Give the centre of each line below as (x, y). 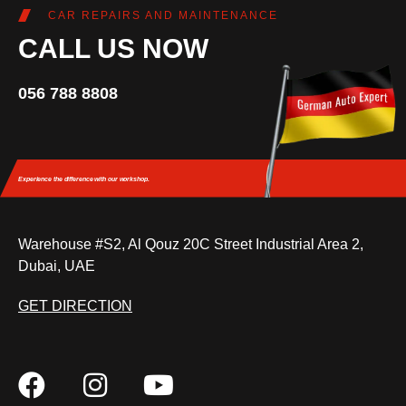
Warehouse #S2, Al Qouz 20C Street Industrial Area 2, (191, 245)
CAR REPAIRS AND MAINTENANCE (163, 16)
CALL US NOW (113, 49)
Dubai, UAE (57, 266)
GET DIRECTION (75, 306)
